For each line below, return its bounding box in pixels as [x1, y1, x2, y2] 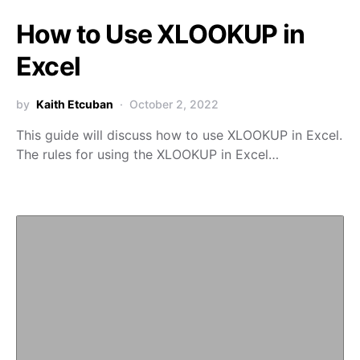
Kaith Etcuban [36, 97, 113, 111]
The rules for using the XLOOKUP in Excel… [16, 146, 279, 162]
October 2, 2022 [129, 97, 219, 111]
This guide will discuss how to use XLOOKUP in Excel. [16, 127, 342, 143]
